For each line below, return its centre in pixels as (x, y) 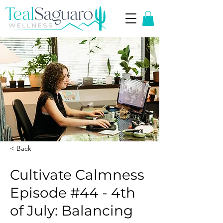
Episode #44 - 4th (73, 192)
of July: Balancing (71, 210)
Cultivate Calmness (77, 174)
